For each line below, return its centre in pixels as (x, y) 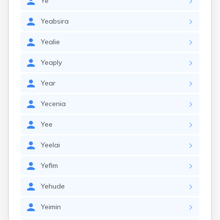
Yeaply (51, 62)
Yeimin (51, 207)
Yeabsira (55, 21)
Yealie (50, 42)
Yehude (53, 186)
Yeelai (50, 145)
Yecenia (53, 104)
